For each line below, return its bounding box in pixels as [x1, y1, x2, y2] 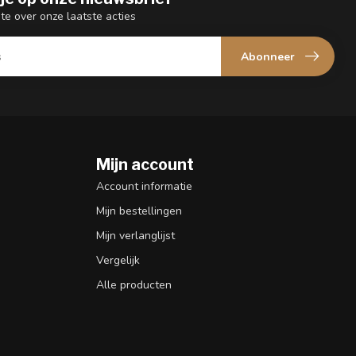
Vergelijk [96, 253, 140, 269]
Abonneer [241, 48, 295, 64]
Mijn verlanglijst [96, 228, 175, 244]
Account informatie [96, 179, 192, 195]
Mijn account [96, 155, 194, 175]
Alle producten [96, 277, 172, 293]
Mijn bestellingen [96, 203, 182, 219]
